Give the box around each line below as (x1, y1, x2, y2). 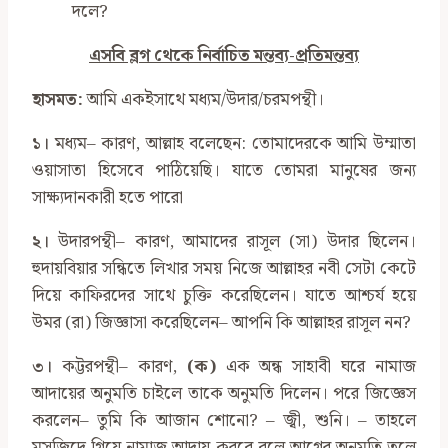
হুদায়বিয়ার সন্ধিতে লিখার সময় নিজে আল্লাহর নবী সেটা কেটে (32, 255, 416, 284)
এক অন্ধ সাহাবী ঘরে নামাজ (215, 353, 416, 382)
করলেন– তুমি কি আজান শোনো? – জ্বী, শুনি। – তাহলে (32, 407, 416, 436)
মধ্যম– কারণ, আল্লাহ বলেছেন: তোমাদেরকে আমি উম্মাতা (49, 130, 416, 159)
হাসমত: (32, 86, 83, 115)
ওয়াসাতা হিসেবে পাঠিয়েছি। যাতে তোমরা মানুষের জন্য (32, 157, 416, 186)
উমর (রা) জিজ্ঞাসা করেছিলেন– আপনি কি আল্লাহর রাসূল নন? (32, 309, 411, 338)
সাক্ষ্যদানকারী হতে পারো (32, 184, 183, 213)
